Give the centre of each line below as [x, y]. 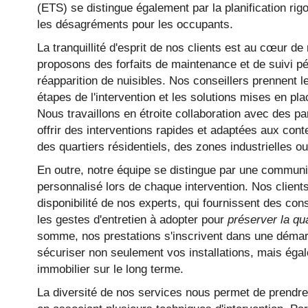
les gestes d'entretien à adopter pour [132, 220]
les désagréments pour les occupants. [135, 24]
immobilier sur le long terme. [110, 269]
